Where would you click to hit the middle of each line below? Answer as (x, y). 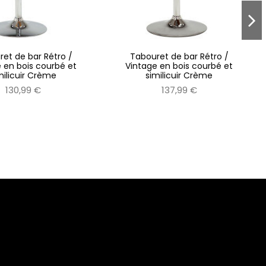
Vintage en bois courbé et (179, 66)
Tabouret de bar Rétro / (179, 57)
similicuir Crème (179, 76)
